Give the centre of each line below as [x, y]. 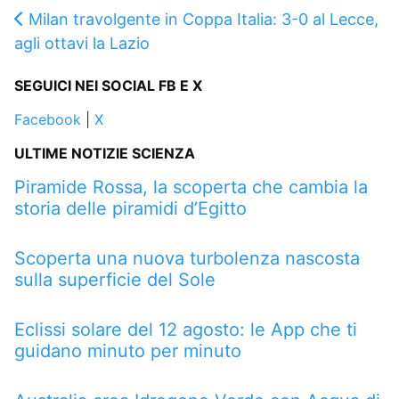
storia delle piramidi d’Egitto [130, 208]
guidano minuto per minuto [128, 350]
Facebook [48, 119]
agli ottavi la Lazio [82, 43]
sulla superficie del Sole [115, 279]
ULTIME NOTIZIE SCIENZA [105, 153]
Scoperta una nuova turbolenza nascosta [187, 258]
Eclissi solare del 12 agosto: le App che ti [186, 329]
